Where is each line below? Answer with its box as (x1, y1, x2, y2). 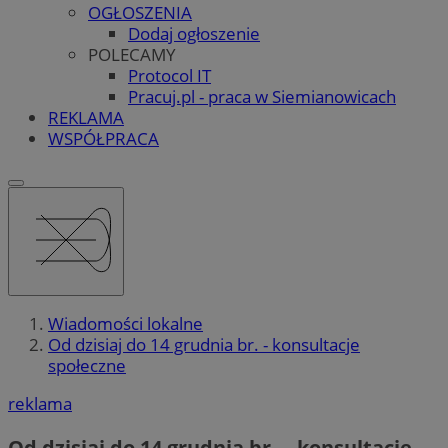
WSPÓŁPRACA (48, 126, 159, 150)
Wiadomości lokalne (48, 312, 203, 336)
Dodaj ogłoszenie (128, 21, 260, 45)
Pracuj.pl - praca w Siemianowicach (128, 84, 396, 108)
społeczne (48, 354, 126, 378)
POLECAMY (88, 42, 176, 66)
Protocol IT (128, 63, 211, 87)
